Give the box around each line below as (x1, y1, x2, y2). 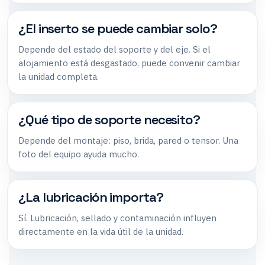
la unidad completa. (18, 70, 99, 82)
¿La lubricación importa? (18, 188, 163, 205)
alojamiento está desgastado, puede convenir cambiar (18, 57, 240, 69)
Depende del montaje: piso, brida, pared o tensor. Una (18, 134, 238, 146)
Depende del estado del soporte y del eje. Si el (18, 43, 211, 55)
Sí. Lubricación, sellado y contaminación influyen (18, 212, 216, 224)
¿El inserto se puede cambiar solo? (18, 20, 217, 37)
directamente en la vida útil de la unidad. (18, 225, 183, 237)
